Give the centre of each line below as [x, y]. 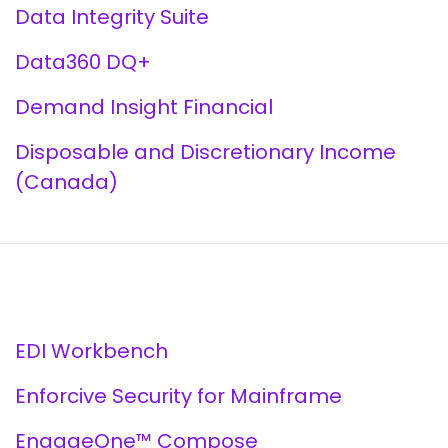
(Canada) [66, 182]
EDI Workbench [91, 351]
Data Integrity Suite [111, 17]
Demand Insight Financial [143, 107]
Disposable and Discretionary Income [205, 152]
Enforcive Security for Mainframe [178, 396]
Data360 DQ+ [82, 62]
